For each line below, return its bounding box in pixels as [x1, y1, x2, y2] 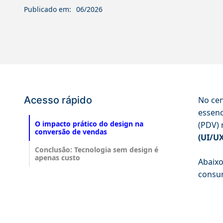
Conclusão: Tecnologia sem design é [35, 145, 158, 155]
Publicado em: [24, 4, 71, 14]
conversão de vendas [35, 127, 107, 137]
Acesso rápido [24, 94, 92, 107]
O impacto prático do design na [35, 119, 143, 129]
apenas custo [35, 153, 80, 163]
